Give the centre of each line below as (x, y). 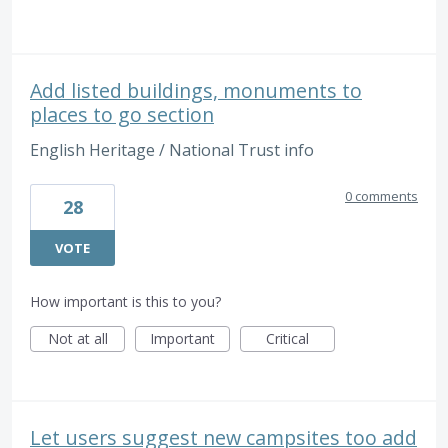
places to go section (122, 115)
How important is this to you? (125, 301)
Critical (287, 338)
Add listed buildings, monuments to (196, 91)
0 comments (381, 195)
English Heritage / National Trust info (172, 150)
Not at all (77, 338)
